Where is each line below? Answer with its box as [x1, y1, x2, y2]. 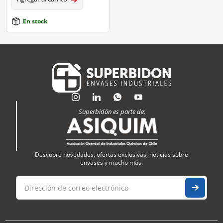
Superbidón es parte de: [79, 107, 145, 116]
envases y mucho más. [80, 158, 143, 167]
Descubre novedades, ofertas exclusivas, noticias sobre [35, 150, 188, 159]
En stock [23, 17, 47, 26]
